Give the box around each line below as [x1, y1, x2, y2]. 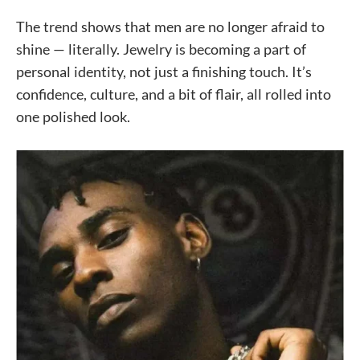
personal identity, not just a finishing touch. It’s [16, 63, 312, 81]
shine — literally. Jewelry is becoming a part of [16, 40, 306, 59]
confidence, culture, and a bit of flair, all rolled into [16, 85, 331, 104]
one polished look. [16, 108, 130, 126]
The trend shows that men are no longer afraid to [16, 18, 325, 36]
